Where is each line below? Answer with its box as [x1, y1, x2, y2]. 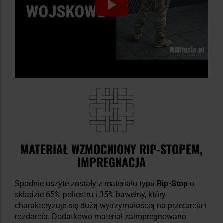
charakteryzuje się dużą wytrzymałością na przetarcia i [15, 200, 207, 210]
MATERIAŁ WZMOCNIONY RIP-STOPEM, [20, 139, 203, 158]
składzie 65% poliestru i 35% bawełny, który [15, 189, 166, 199]
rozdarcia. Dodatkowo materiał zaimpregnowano [15, 211, 186, 221]
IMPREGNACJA [77, 152, 146, 171]
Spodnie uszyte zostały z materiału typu [15, 178, 157, 188]
